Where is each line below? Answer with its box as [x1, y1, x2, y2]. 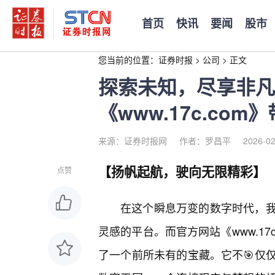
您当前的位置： [98, 53, 158, 66]
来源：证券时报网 [98, 134, 167, 147]
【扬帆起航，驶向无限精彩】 [98, 162, 266, 181]
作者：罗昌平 [179, 134, 231, 147]
